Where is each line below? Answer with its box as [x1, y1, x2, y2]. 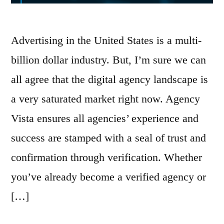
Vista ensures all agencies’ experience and [11, 112, 198, 125]
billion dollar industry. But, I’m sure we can [11, 53, 206, 66]
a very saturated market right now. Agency [11, 92, 200, 105]
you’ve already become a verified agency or [11, 170, 206, 183]
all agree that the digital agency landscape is [11, 73, 208, 86]
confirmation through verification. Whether [11, 151, 202, 164]
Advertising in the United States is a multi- [11, 34, 201, 47]
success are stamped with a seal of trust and [11, 131, 206, 144]
